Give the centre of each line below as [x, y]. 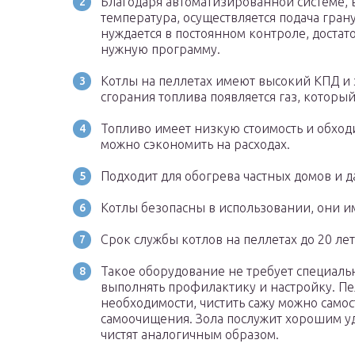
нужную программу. [160, 50]
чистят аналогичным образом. [190, 335]
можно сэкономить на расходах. [195, 145]
